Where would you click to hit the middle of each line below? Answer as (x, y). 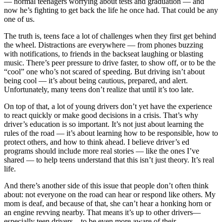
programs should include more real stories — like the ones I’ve (102, 151)
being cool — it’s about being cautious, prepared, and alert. (96, 80)
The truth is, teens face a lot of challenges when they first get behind (110, 36)
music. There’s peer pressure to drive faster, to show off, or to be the (110, 62)
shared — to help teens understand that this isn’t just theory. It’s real (109, 160)
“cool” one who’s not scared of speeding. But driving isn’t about (104, 71)
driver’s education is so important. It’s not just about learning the (104, 124)
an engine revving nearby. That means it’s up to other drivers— (102, 212)
